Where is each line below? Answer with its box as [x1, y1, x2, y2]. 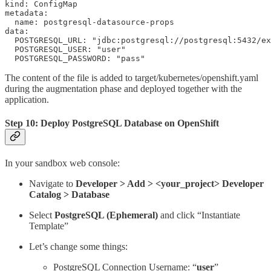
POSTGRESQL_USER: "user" [5, 44, 126, 54]
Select [29, 210, 54, 221]
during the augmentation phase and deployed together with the [5, 83, 242, 94]
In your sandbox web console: [5, 158, 120, 169]
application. [5, 94, 49, 105]
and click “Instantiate [160, 210, 240, 221]
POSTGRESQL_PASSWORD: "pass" [5, 53, 145, 63]
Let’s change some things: [29, 241, 128, 252]
